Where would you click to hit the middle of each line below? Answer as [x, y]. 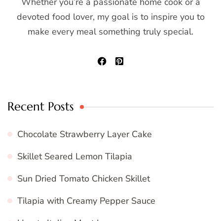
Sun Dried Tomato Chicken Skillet [84, 178]
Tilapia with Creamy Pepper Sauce [86, 201]
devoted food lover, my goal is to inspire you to [110, 17]
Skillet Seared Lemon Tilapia [75, 156]
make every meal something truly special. [110, 31]
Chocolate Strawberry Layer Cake [85, 134]
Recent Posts [41, 106]
